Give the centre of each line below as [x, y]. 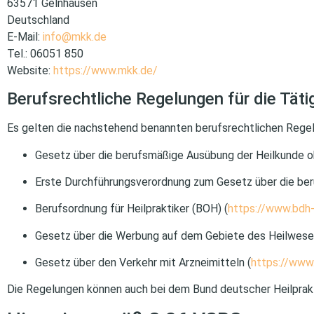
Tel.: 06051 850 [45, 53]
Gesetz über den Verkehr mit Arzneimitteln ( [143, 263]
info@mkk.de [75, 36]
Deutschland [38, 20]
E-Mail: [25, 36]
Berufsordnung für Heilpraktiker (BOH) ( [131, 209]
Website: [30, 70]
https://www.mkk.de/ [105, 70]
